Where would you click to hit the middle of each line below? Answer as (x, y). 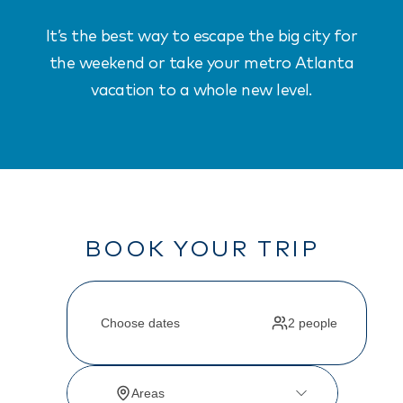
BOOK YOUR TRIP (201, 249)
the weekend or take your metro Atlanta (201, 63)
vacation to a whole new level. (201, 90)
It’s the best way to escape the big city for (201, 36)
